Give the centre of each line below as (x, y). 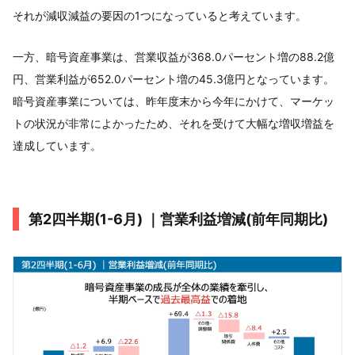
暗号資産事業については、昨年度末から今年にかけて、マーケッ (174, 101)
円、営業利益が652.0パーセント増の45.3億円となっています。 (174, 78)
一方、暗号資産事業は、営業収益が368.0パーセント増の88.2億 (174, 56)
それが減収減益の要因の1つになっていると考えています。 (160, 15)
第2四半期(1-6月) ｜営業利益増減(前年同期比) (178, 219)
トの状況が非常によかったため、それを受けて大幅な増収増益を (174, 123)
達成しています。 (57, 145)
